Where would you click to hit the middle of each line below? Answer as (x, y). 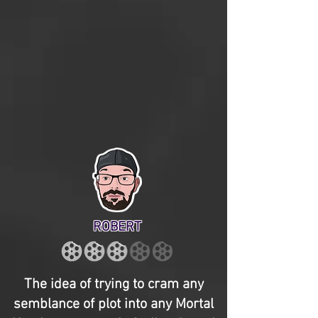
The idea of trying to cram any (114, 285)
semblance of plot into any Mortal (114, 305)
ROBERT (117, 227)
